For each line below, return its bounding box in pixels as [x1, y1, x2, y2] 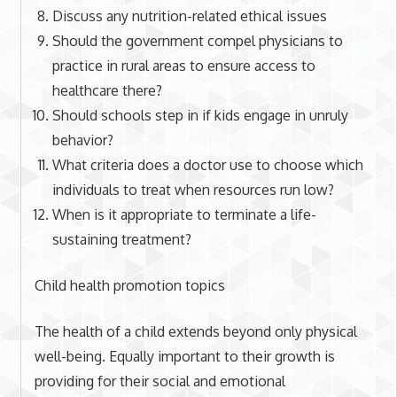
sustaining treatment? [51, 230, 191, 248]
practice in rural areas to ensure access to [51, 56, 315, 74]
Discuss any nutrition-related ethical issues [51, 6, 327, 25]
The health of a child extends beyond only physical [34, 322, 357, 340]
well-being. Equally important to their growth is [34, 346, 335, 365]
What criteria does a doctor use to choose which [51, 155, 363, 174]
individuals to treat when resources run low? [51, 180, 334, 198]
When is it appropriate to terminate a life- [51, 205, 316, 223]
